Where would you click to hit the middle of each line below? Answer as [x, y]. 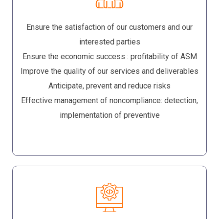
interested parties [109, 42]
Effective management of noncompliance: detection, [109, 101]
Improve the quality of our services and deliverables [109, 71]
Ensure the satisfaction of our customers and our [109, 27]
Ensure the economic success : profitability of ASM [109, 57]
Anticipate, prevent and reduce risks [109, 86]
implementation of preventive [109, 115]
